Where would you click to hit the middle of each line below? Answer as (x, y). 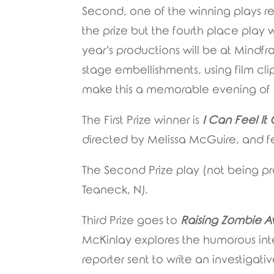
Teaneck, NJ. (115, 191)
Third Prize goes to (130, 221)
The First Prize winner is (143, 121)
